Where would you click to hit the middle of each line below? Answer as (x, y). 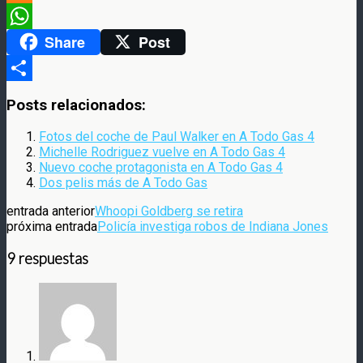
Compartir (34, 93)
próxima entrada (52, 227)
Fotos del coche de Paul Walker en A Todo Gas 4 (177, 137)
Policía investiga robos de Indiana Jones (213, 227)
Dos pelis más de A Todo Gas (123, 183)
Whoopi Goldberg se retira (169, 211)
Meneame (35, 15)
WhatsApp (36, 41)
